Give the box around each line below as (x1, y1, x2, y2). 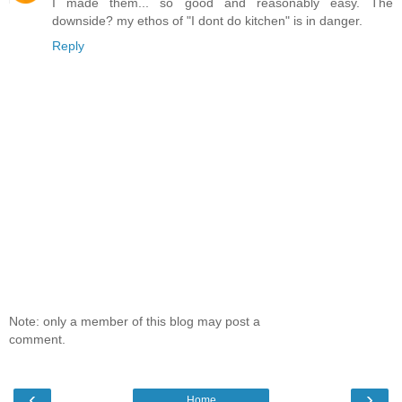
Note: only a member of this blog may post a (9, 314, 260, 329)
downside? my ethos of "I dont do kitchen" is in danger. (52, 13, 363, 28)
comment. (9, 332, 66, 347)
